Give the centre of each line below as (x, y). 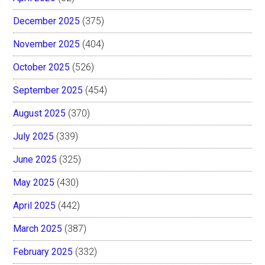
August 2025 (40, 113)
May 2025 (34, 182)
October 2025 (42, 67)
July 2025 (34, 136)
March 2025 (38, 228)
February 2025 (43, 251)
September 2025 (48, 90)
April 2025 (35, 205)
